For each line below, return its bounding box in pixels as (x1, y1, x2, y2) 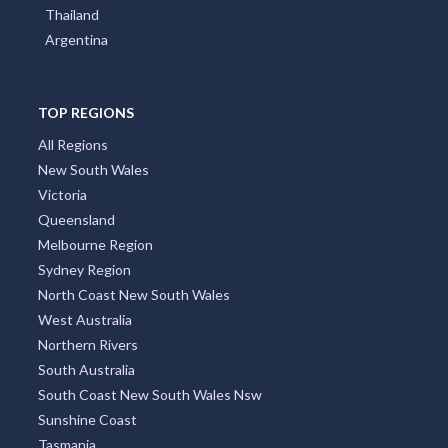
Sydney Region (37, 393, 131, 411)
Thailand (45, 138, 99, 156)
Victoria (37, 318, 87, 336)
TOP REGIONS (37, 236, 134, 254)
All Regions (37, 268, 108, 286)
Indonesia (45, 113, 107, 131)
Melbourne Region (37, 368, 153, 386)
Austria (45, 63, 91, 81)
